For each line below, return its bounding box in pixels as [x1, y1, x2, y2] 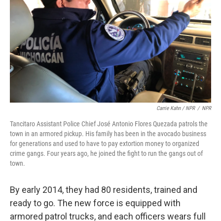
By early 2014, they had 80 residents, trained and [10, 184, 197, 195]
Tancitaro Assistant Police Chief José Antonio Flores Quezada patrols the [10, 120, 208, 128]
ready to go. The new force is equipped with [10, 198, 181, 208]
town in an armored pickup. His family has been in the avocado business [10, 130, 206, 138]
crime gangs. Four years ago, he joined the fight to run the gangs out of [10, 149, 203, 157]
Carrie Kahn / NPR [156, 105, 195, 111]
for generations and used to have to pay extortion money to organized [10, 140, 199, 147]
